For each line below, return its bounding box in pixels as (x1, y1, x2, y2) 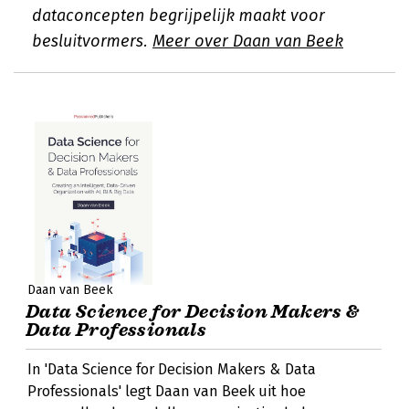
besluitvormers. (32, 31, 152, 51)
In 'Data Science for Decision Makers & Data (27, 361, 316, 378)
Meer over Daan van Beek (152, 31, 343, 51)
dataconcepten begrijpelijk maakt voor (32, 5, 325, 26)
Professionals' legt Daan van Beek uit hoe (27, 383, 306, 400)
